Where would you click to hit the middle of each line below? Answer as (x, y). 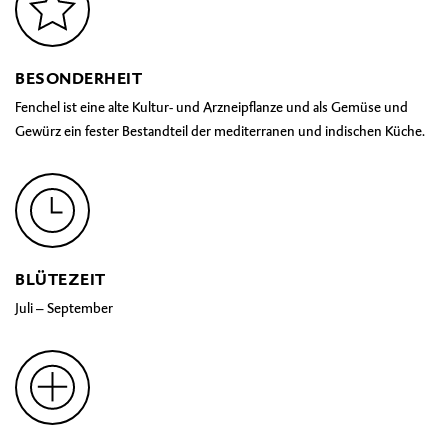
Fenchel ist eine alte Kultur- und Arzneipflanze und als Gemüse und (211, 107)
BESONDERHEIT (78, 78)
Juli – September (64, 308)
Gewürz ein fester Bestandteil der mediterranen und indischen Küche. (220, 131)
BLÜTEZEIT (60, 279)
